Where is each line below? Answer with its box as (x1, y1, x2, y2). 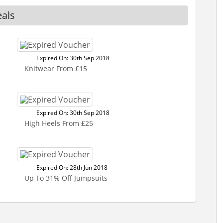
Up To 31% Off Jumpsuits (24, 173, 108, 183)
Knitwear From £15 (24, 64, 87, 73)
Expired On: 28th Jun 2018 (36, 163, 108, 172)
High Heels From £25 (24, 118, 93, 128)
